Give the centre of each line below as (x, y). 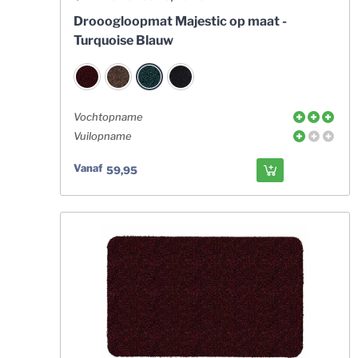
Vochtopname (108, 117)
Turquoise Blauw (123, 40)
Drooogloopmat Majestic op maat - (180, 21)
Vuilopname (102, 136)
